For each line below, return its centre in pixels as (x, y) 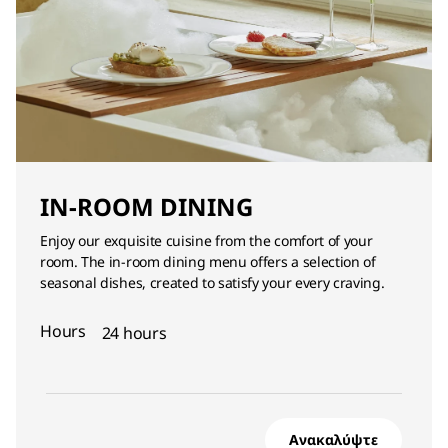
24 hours (134, 333)
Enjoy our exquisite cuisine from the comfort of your (206, 240)
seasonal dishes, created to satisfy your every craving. (212, 282)
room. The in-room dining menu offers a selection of (208, 261)
